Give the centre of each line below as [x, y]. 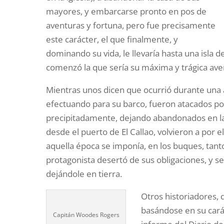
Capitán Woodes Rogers [86, 214]
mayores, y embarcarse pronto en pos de [126, 11]
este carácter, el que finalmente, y [112, 39]
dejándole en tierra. [84, 173]
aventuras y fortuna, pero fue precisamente [131, 25]
